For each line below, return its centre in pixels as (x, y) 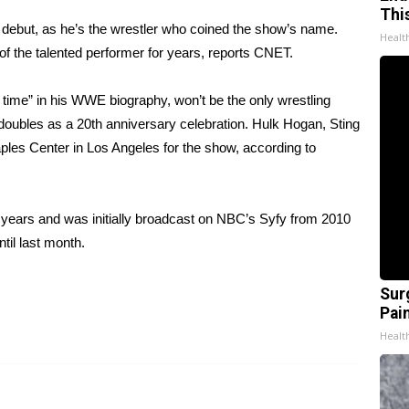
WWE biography (119, 100)
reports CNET (249, 52)
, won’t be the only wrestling (249, 100)
